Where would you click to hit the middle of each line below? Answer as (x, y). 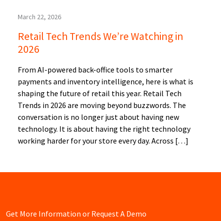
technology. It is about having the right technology (104, 129)
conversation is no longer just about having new (98, 117)
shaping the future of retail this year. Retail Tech (100, 93)
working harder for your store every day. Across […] (103, 141)
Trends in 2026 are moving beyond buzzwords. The (102, 105)
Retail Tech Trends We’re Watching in (101, 37)
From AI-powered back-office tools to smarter (95, 70)
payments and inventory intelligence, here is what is (106, 82)
